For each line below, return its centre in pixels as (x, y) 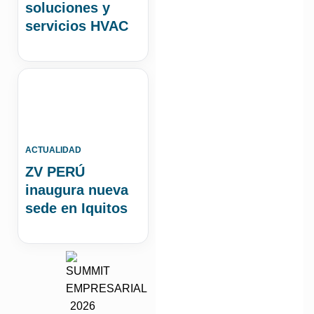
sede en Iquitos (76, 208)
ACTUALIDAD (53, 150)
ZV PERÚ (55, 171)
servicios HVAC (77, 26)
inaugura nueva (77, 190)
